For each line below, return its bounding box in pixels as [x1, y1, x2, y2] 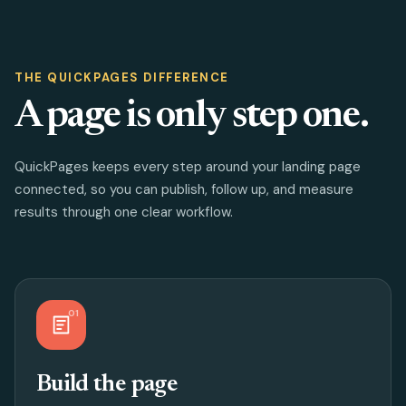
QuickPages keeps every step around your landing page [14, 158, 361, 176]
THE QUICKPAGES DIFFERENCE [14, 70, 229, 85]
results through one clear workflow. [14, 203, 233, 221]
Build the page [36, 373, 177, 397]
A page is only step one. [14, 98, 368, 136]
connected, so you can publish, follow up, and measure [14, 180, 353, 198]
